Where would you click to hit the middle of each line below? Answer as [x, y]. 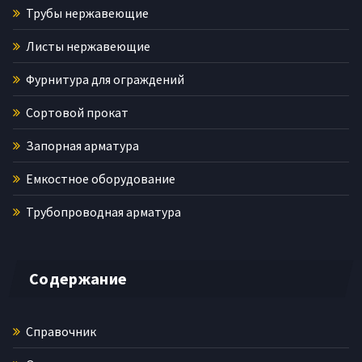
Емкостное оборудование [99, 178]
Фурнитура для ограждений [104, 79]
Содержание [78, 278]
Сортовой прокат [76, 112]
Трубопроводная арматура [102, 211]
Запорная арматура [81, 145]
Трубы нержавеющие [86, 13]
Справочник [60, 331]
